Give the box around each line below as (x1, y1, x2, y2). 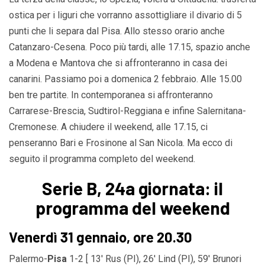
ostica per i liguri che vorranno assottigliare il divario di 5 (9, 9, 242, 21)
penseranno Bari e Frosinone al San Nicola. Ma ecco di (9, 137, 232, 148)
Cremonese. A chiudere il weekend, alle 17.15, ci (9, 121, 208, 132)
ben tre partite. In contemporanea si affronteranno (9, 89, 213, 101)
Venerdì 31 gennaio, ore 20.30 (9, 228, 192, 245)
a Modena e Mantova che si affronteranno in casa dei (9, 57, 227, 69)
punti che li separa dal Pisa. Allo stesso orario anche (9, 25, 225, 37)
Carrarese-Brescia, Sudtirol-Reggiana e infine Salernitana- (9, 105, 246, 117)
